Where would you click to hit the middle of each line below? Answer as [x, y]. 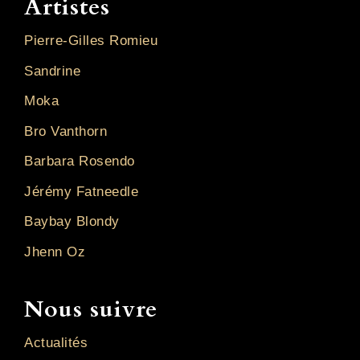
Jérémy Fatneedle [81, 191]
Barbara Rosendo [80, 162]
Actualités [56, 342]
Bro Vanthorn [65, 131]
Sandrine [52, 71]
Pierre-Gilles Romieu [91, 41]
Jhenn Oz [55, 252]
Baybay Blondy [72, 222]
